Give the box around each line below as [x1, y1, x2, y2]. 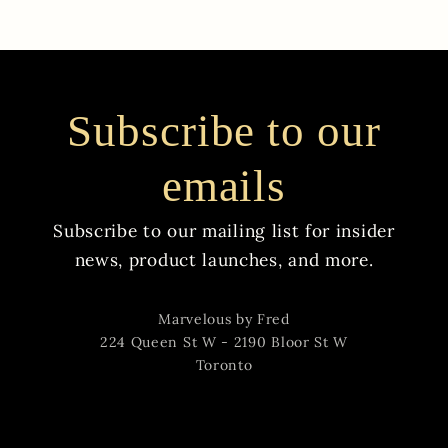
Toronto [195, 356, 253, 375]
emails [161, 161, 287, 212]
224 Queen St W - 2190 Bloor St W [99, 333, 349, 352]
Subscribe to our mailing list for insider [53, 220, 395, 243]
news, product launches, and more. [74, 249, 374, 272]
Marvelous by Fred [158, 310, 290, 329]
